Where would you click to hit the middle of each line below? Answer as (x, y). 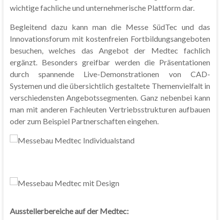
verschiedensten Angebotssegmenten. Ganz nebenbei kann (110, 98)
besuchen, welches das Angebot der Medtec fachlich (110, 51)
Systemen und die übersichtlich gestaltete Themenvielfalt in (110, 86)
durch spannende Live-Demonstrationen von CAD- (110, 74)
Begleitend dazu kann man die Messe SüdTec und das (110, 27)
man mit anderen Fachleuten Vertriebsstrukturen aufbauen (110, 110)
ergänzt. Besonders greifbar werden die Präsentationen (110, 62)
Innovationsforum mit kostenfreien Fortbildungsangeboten (110, 39)
